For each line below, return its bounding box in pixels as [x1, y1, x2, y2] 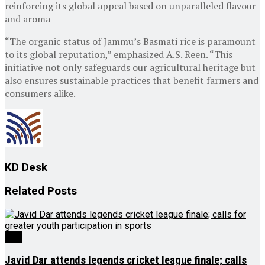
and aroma [5, 12, 50, 25]
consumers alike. [5, 86, 76, 100]
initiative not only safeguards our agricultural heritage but [5, 60, 256, 74]
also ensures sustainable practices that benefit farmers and [5, 73, 258, 87]
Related [5, 185, 44, 198]
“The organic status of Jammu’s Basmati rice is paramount [5, 34, 256, 48]
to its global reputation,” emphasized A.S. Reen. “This [5, 47, 232, 61]
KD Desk [5, 160, 47, 174]
